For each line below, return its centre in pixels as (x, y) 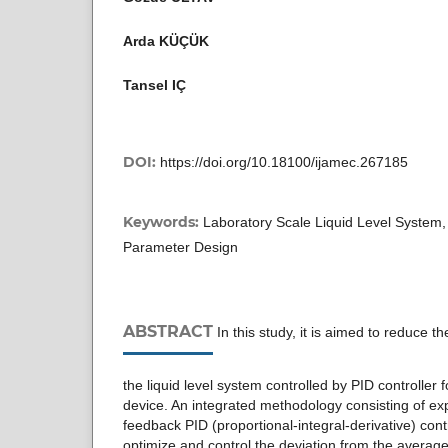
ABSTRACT (168, 331)
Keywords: (163, 221)
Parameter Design (180, 246)
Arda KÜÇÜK (166, 40)
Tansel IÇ (154, 84)
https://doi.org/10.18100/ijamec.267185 (284, 161)
